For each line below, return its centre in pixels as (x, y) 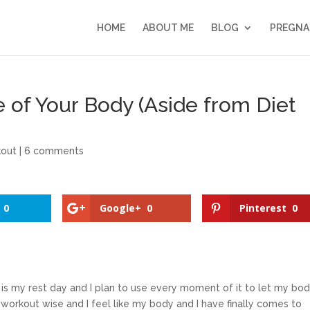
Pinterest (263, 208)
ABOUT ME (168, 28)
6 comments (54, 151)
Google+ (121, 208)
